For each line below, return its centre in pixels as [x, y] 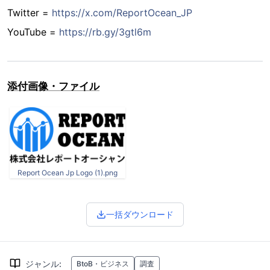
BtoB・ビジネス [103, 264]
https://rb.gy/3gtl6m [105, 32]
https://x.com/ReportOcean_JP [122, 13]
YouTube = [33, 32]
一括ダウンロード [140, 215]
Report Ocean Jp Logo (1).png [67, 173]
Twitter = [30, 13]
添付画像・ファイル [53, 86]
